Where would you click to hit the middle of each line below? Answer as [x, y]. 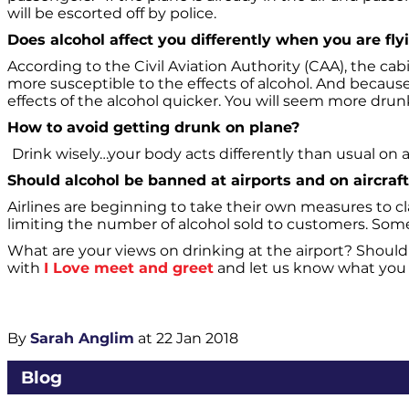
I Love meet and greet [129, 267]
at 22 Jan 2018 [186, 338]
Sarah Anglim [82, 338]
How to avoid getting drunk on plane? [153, 127]
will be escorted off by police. [112, 13]
